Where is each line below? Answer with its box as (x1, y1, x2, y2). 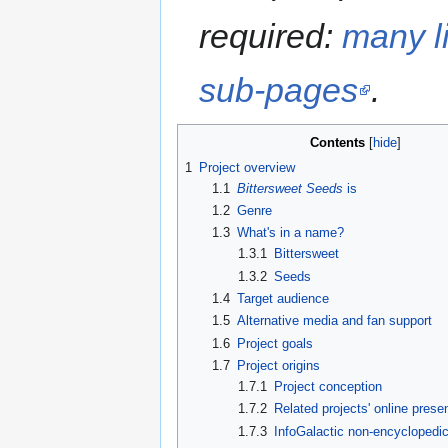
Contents (310, 134, 365, 150)
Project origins (236, 357, 320, 373)
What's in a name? (236, 225, 344, 241)
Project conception (274, 378, 383, 394)
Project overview (199, 159, 295, 175)
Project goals (236, 335, 313, 351)
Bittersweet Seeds (236, 180, 343, 196)
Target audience (236, 290, 329, 306)
